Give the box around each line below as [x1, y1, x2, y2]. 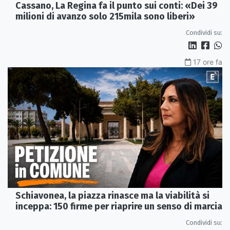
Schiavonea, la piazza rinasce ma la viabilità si [15, 189, 209, 201]
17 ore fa [193, 57, 222, 66]
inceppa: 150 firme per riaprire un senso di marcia [15, 200, 222, 212]
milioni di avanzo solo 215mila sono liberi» [15, 10, 195, 22]
